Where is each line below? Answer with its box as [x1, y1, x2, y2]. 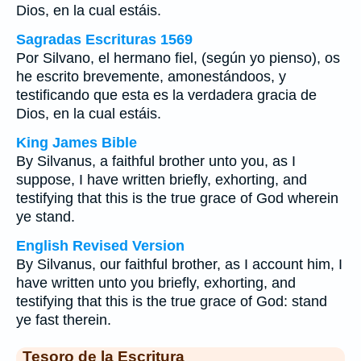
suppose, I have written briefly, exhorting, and [16, 172, 307, 188]
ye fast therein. [16, 312, 111, 328]
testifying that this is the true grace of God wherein [16, 190, 338, 206]
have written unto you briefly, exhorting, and [16, 275, 296, 291]
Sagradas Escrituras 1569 [16, 31, 193, 48]
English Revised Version [16, 238, 185, 254]
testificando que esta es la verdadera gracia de [16, 87, 317, 103]
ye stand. [16, 209, 75, 225]
